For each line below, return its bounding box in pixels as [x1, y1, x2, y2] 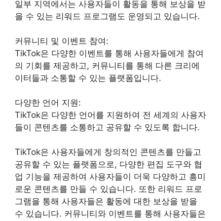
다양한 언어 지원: [15, 97, 81, 108]
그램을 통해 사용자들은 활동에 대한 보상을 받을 [15, 196, 197, 206]
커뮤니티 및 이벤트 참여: [15, 36, 109, 46]
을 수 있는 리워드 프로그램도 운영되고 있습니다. [15, 11, 200, 21]
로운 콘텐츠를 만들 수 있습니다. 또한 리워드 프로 [15, 184, 202, 194]
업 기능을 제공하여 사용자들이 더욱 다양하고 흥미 [15, 171, 206, 182]
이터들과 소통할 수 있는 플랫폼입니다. [15, 73, 161, 83]
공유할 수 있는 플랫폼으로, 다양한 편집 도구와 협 [15, 159, 202, 169]
